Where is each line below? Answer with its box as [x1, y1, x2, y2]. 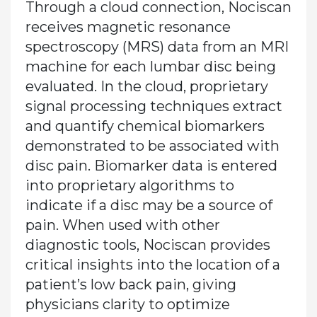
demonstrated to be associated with [25, 137, 279, 154]
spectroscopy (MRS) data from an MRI [25, 38, 289, 55]
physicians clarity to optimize [25, 295, 230, 313]
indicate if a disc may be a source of [25, 196, 272, 214]
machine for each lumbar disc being [25, 57, 276, 75]
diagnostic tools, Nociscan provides [25, 236, 270, 253]
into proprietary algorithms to [25, 176, 234, 194]
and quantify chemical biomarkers [25, 117, 265, 134]
